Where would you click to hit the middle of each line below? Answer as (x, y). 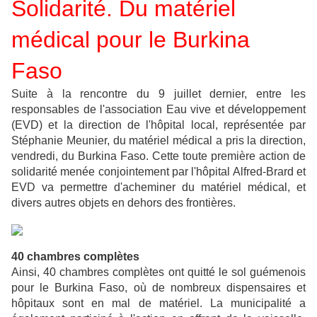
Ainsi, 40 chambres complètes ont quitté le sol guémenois (158, 272)
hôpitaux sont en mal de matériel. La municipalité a (158, 303)
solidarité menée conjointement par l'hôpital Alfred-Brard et (158, 171)
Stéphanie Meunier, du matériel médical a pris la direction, (158, 140)
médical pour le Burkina (131, 39)
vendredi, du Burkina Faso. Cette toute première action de (158, 156)
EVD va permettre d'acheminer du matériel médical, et (158, 187)
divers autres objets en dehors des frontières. (123, 202)
